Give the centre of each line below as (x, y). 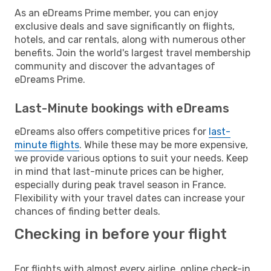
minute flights (47, 145)
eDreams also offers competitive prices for (112, 131)
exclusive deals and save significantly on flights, (125, 26)
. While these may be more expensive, (164, 145)
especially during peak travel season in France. (120, 184)
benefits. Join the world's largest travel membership (132, 53)
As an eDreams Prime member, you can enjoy (116, 13)
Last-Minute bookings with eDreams (122, 108)
